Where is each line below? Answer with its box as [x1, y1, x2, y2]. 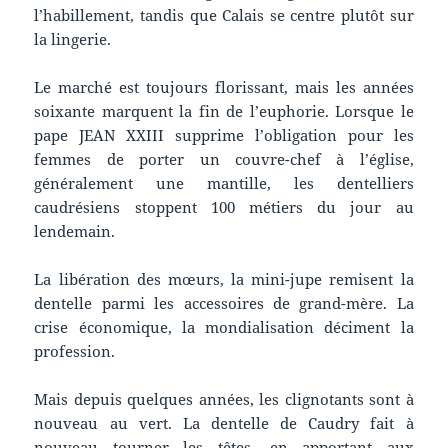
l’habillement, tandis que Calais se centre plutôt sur [34, 5, 414, 26]
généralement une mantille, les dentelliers [34, 173, 414, 194]
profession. [34, 341, 116, 362]
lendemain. [34, 221, 116, 242]
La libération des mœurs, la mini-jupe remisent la [34, 269, 414, 290]
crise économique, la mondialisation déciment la [34, 317, 414, 338]
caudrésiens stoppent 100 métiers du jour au [34, 197, 414, 218]
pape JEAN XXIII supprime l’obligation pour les [34, 125, 414, 146]
